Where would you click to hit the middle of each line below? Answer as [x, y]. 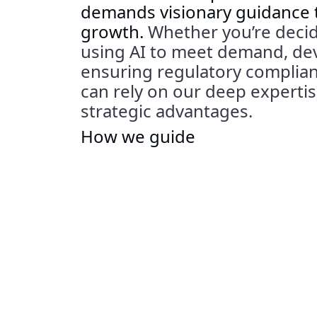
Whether [185, 31]
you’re [247, 31]
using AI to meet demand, [186, 51]
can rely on [127, 91]
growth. [112, 31]
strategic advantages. [167, 110]
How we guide [138, 136]
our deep [212, 91]
